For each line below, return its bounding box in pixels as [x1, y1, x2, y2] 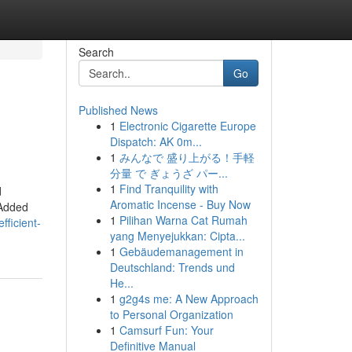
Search [78, 44, 114, 60]
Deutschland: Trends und [109, 259, 235, 275]
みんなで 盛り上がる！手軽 [119, 149, 255, 165]
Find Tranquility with [119, 181, 218, 196]
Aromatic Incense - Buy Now [109, 196, 251, 212]
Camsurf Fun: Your [119, 322, 214, 338]
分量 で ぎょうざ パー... [109, 165, 228, 181]
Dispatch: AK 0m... [109, 134, 202, 149]
